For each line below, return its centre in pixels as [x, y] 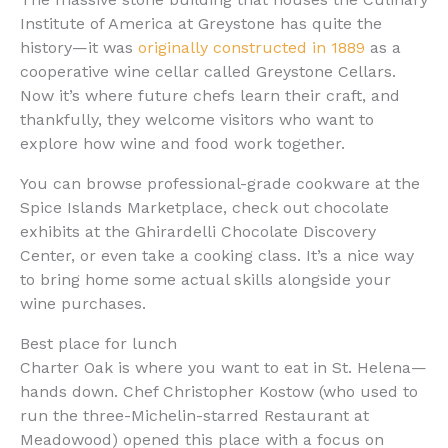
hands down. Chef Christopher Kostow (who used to [219, 391]
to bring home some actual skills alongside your [205, 279]
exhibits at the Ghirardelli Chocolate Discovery [198, 231]
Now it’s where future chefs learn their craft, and [210, 95]
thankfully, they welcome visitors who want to [197, 119]
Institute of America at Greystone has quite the [201, 23]
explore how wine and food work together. [182, 143]
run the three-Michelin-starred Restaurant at [194, 415]
